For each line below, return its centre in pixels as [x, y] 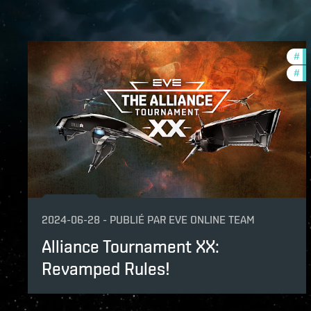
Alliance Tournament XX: [131, 246]
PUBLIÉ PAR [138, 219]
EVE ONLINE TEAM [212, 219]
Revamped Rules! [106, 268]
